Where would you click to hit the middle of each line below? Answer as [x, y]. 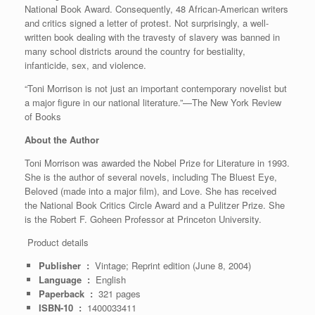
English [110, 279]
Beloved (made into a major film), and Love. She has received [150, 191]
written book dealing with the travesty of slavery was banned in [152, 37]
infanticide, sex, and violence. [85, 65]
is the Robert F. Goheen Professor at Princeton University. [143, 219]
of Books [43, 116]
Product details [58, 242]
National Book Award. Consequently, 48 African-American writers [156, 8]
